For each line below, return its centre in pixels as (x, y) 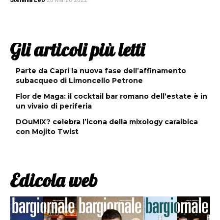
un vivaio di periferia (54, 106)
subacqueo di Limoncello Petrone (79, 81)
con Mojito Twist (47, 132)
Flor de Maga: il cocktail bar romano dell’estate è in (111, 96)
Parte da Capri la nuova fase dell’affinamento (101, 71)
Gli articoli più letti (77, 50)
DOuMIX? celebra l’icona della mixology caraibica (107, 122)
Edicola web (54, 180)
